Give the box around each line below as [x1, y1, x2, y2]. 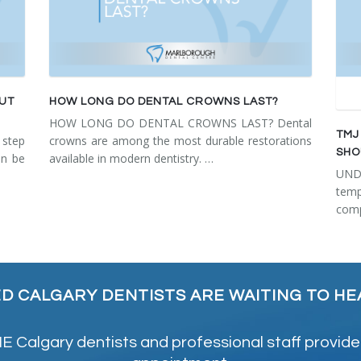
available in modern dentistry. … [48, 151, 214, 167]
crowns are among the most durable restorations [48, 133, 313, 149]
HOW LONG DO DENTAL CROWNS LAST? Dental [48, 115, 313, 131]
